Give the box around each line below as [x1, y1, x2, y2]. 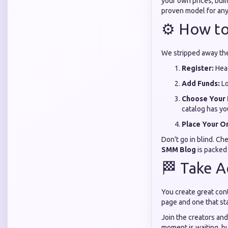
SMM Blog [161, 146, 196, 154]
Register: [182, 64, 214, 72]
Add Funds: [182, 79, 220, 88]
